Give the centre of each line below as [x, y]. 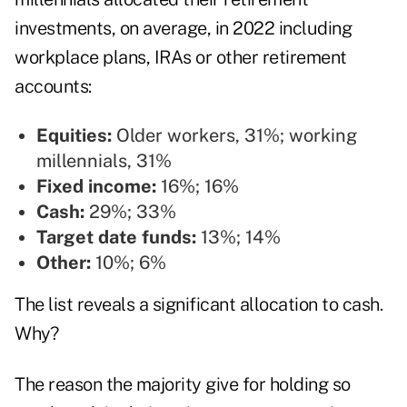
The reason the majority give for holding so [183, 385]
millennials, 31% [104, 161]
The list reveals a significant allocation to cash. [199, 305]
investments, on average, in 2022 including [183, 29]
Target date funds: [116, 238]
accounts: [53, 87]
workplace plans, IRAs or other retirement [181, 58]
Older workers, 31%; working [234, 136]
